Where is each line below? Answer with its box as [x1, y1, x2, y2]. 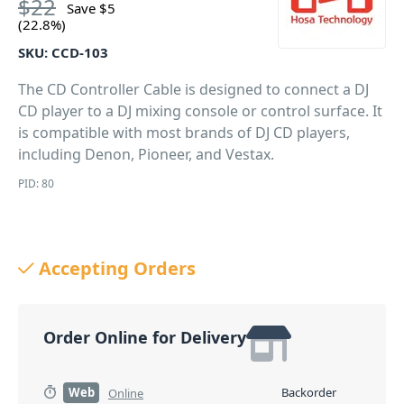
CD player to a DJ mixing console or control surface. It [18, 101, 382, 121]
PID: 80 [18, 176, 54, 191]
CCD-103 [51, 43, 108, 61]
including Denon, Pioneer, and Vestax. [18, 144, 274, 164]
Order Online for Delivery [43, 326, 246, 348]
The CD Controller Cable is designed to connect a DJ [18, 79, 369, 99]
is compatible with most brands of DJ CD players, [18, 123, 350, 142]
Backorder [281, 384, 336, 400]
